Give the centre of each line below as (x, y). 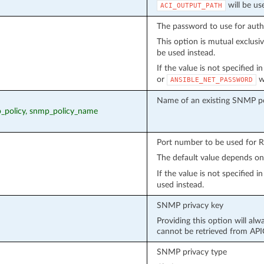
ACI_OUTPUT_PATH (191, 5)
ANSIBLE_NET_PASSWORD (211, 80)
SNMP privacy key (190, 205)
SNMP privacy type (192, 252)
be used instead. (186, 52)
